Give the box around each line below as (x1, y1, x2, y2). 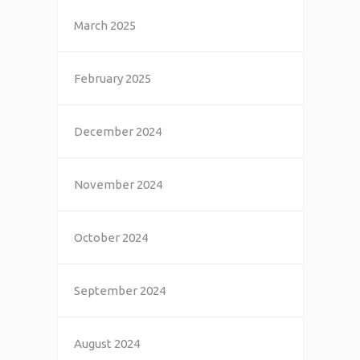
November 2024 (73, 177, 162, 191)
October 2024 (73, 230, 148, 244)
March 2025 (73, 18, 136, 32)
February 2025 (73, 71, 151, 85)
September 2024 (73, 283, 166, 297)
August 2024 (73, 336, 140, 350)
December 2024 (73, 124, 162, 138)
